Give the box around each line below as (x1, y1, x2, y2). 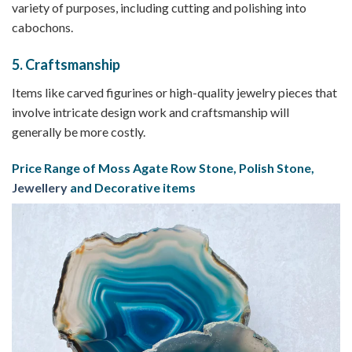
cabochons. (12, 19, 73, 35)
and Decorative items (68, 179, 196, 195)
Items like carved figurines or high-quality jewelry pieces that (12, 84, 337, 100)
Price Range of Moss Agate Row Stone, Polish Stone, (12, 159, 314, 175)
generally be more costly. (12, 123, 145, 139)
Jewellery (12, 179, 68, 195)
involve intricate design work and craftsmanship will (12, 104, 289, 119)
